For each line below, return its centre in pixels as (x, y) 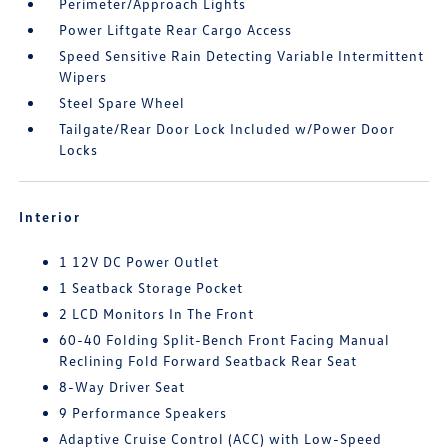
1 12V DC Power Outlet (139, 261)
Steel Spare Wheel (122, 102)
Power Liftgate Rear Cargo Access (176, 29)
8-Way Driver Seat (122, 386)
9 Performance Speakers (143, 412)
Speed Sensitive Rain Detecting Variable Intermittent (242, 55)
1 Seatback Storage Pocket (151, 287)
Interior (50, 216)
